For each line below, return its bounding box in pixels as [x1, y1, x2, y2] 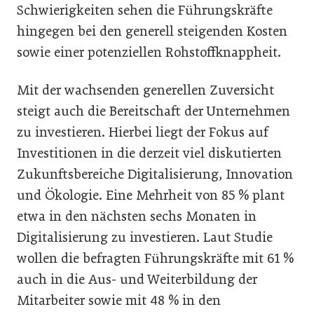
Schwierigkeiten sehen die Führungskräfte [17, 2, 273, 18]
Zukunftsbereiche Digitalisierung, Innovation [17, 166, 293, 182]
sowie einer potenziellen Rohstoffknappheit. [17, 44, 281, 60]
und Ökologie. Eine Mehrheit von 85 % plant [17, 187, 285, 203]
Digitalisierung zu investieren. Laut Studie [17, 229, 273, 245]
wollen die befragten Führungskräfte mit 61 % [17, 250, 294, 266]
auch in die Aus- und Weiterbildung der [17, 271, 257, 287]
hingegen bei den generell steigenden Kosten [17, 23, 287, 39]
